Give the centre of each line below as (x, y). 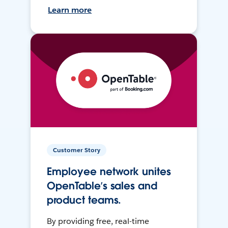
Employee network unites (109, 172)
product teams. (84, 200)
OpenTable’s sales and (102, 186)
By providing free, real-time (98, 221)
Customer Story (77, 150)
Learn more (70, 10)
